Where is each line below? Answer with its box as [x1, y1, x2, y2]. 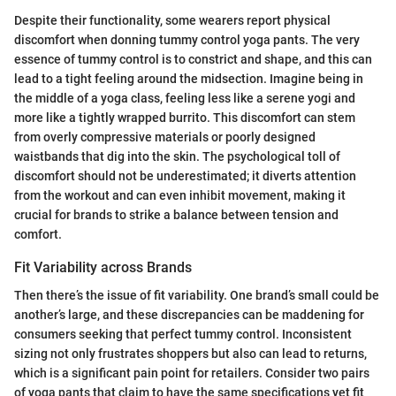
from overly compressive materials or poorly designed [14, 130, 316, 145]
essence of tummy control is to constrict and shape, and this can [14, 52, 372, 67]
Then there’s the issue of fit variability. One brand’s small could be [14, 288, 379, 303]
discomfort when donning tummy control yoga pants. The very [14, 33, 360, 48]
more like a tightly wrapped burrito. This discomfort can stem [14, 110, 355, 126]
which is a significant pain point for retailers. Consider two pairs [14, 366, 369, 381]
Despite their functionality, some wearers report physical [14, 13, 331, 28]
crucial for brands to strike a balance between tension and [14, 208, 339, 223]
